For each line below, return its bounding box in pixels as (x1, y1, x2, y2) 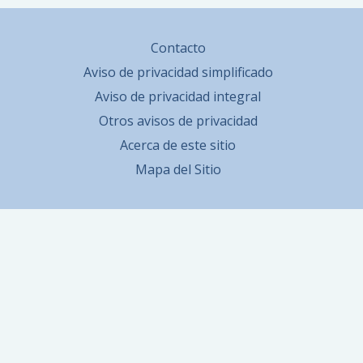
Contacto (150, 39, 206, 58)
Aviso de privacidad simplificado (83, 63, 273, 82)
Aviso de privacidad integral (95, 88, 261, 106)
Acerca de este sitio (120, 136, 236, 155)
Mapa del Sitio (135, 160, 221, 179)
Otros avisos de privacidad (98, 112, 258, 130)
